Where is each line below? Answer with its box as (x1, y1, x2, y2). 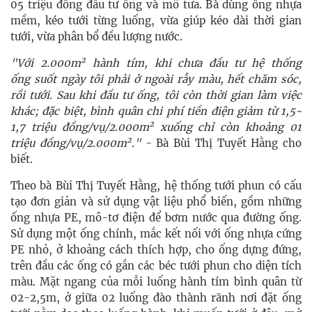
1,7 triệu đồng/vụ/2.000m (10, 120, 149, 134)
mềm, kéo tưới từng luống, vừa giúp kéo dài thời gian (10, 14, 302, 28)
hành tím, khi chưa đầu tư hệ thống (85, 56, 302, 70)
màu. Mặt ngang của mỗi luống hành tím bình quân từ (10, 275, 302, 289)
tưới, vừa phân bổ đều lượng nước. (10, 30, 182, 44)
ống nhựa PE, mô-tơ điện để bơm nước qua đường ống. (10, 211, 302, 225)
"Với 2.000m (10, 56, 81, 70)
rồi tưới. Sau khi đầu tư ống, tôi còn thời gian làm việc (10, 88, 302, 102)
